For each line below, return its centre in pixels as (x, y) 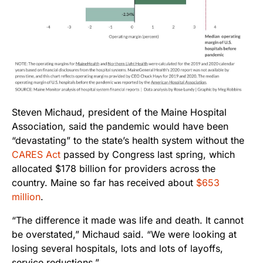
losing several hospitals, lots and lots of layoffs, (117, 249)
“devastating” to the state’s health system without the (128, 141)
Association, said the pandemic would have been (120, 127)
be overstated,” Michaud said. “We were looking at (124, 235)
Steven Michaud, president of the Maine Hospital (119, 112)
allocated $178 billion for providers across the (114, 169)
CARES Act (36, 155)
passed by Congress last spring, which (148, 155)
